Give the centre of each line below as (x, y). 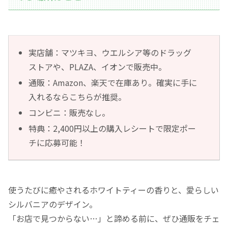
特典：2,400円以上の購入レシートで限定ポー (112, 129)
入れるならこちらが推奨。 (78, 97)
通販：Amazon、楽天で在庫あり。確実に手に (113, 82)
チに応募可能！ (57, 143)
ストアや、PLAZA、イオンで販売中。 (98, 66)
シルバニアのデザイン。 (53, 204)
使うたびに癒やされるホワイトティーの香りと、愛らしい (113, 190)
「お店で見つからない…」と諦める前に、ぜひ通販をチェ (114, 219)
